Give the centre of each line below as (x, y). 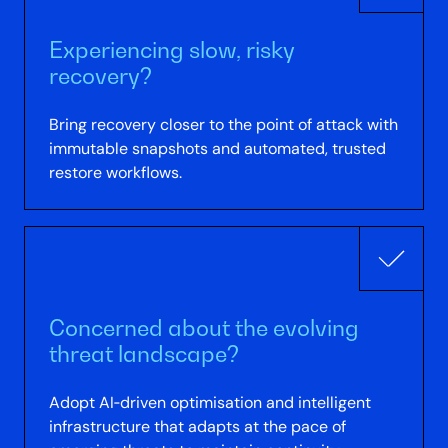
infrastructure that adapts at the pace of (198, 427)
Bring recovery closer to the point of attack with (224, 124)
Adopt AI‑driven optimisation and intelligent (210, 403)
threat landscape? (144, 354)
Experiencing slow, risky (172, 49)
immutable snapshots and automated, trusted (218, 148)
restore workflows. (116, 172)
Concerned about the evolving (204, 328)
